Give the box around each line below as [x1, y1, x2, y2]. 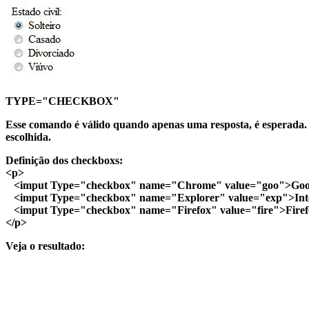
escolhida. [6, 130, 51, 143]
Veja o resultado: [6, 239, 85, 252]
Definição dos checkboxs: [6, 154, 123, 166]
